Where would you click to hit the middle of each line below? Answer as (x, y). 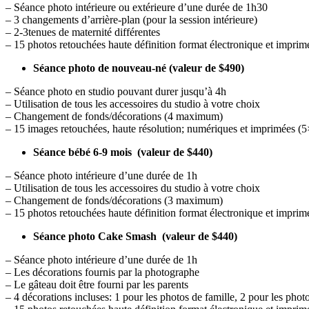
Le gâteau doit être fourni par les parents (101, 285)
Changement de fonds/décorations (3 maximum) (118, 201)
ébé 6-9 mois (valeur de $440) (143, 152)
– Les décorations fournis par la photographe (102, 272)
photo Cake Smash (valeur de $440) (151, 237)
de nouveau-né (132, 68)
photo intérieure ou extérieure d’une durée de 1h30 (156, 8)
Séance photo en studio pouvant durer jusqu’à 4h (120, 92)
